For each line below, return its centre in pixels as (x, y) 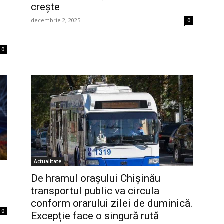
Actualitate (48, 162)
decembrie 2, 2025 (56, 20)
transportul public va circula (95, 191)
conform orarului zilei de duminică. (112, 204)
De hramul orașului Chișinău (96, 179)
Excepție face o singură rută (95, 216)
